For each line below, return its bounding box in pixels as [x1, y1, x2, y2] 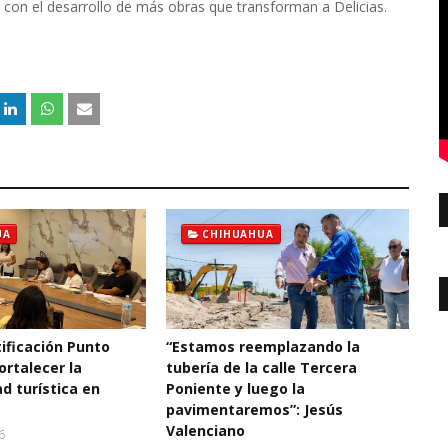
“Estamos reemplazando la [165, 337, 360, 356]
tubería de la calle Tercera [165, 358, 357, 377]
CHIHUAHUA [202, 227, 274, 241]
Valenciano [165, 421, 245, 440]
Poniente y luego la [165, 379, 305, 398]
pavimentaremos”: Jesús [165, 400, 343, 419]
